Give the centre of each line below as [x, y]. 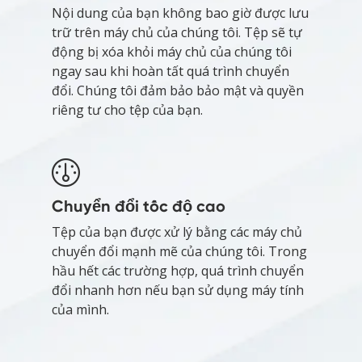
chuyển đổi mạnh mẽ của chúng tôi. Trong [179, 252]
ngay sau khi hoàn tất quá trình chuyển [170, 72]
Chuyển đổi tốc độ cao [139, 206]
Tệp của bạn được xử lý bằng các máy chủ [177, 232]
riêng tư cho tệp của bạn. [127, 110]
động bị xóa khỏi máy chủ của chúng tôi [172, 52]
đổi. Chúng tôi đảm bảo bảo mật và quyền [178, 91]
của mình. [80, 310]
